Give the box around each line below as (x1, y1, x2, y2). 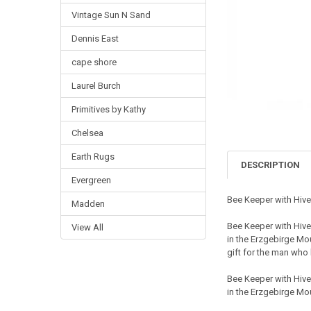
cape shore (71, 57, 117, 68)
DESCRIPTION (241, 160, 301, 171)
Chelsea (71, 128, 103, 138)
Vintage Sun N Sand (71, 10, 151, 21)
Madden (71, 198, 105, 209)
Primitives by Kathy (71, 104, 146, 115)
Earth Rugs (71, 151, 115, 162)
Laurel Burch (71, 81, 121, 92)
